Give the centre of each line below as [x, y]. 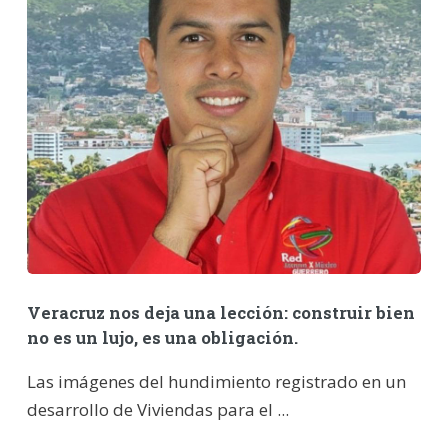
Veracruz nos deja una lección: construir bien [220, 312]
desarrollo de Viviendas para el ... [157, 409]
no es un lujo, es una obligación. [162, 337]
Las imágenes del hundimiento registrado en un [216, 381]
